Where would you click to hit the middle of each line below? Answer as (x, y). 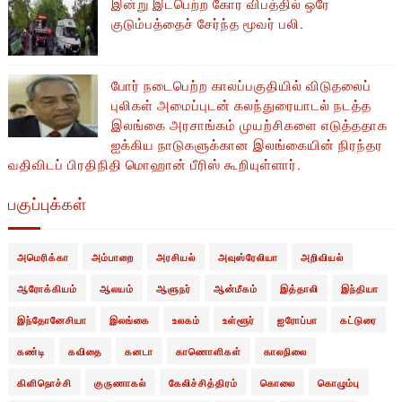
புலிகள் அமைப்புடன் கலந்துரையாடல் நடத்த (241, 105)
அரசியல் (175, 257)
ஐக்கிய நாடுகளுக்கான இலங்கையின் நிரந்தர (247, 144)
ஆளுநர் (173, 288)
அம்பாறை (112, 257)
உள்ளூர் (238, 320)
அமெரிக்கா (43, 257)
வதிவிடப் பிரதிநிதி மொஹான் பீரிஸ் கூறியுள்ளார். (154, 164)
